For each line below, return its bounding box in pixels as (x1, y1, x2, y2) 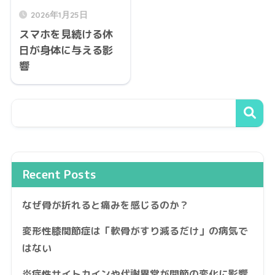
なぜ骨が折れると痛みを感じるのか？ (21, 198, 189, 212)
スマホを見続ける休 (18, 27, 113, 42)
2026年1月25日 (30, 9, 88, 20)
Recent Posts (22, 166, 96, 182)
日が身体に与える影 (18, 43, 113, 58)
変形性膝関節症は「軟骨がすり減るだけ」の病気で (21, 223, 248, 238)
